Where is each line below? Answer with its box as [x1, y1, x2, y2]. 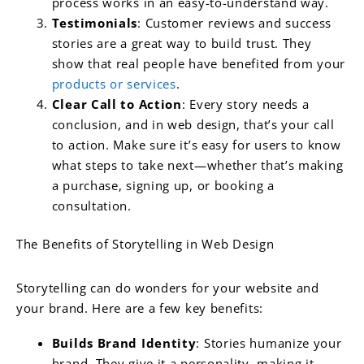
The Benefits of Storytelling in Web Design [16, 235, 275, 252]
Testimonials [51, 15, 138, 32]
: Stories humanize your [196, 334, 342, 351]
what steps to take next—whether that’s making [51, 157, 344, 174]
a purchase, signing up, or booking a [51, 177, 275, 194]
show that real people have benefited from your [51, 55, 345, 72]
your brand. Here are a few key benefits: [16, 300, 264, 317]
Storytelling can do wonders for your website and [16, 279, 319, 297]
